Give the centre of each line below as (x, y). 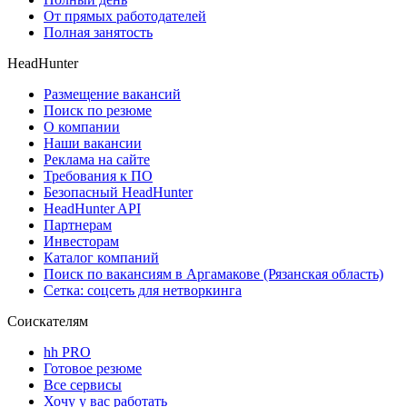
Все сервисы (83, 384)
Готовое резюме (93, 368)
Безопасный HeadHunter (118, 192)
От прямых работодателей (125, 15)
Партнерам (78, 224)
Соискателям (48, 321)
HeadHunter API (92, 208)
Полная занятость (98, 32)
